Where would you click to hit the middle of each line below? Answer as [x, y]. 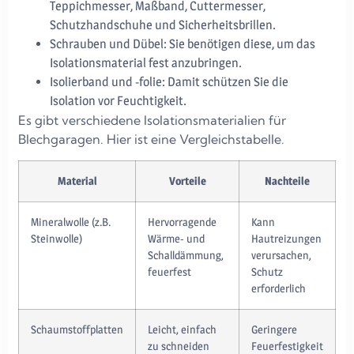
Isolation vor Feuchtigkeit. [118, 101]
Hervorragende [182, 222]
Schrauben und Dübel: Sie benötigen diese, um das [183, 44]
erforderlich [279, 288]
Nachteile [287, 181]
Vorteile [187, 181]
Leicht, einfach [182, 329]
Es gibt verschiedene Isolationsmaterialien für [152, 121]
